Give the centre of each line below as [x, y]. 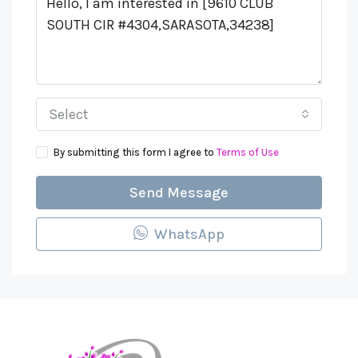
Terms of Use [248, 152]
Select [69, 114]
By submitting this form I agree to [135, 152]
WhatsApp [188, 234]
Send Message [179, 193]
